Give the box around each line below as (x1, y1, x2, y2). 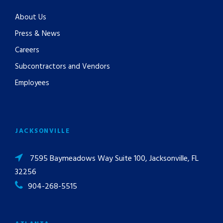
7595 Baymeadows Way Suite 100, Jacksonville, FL (30, 152, 199, 165)
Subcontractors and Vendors (15, 61, 110, 73)
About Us (15, 11, 46, 23)
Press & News (15, 28, 60, 40)
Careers (15, 44, 39, 56)
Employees (15, 77, 49, 89)
